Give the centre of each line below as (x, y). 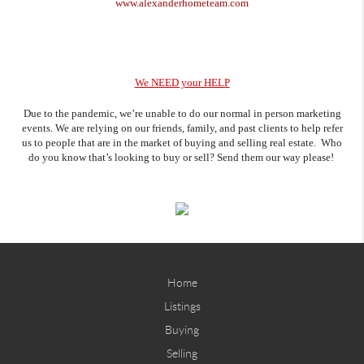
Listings (182, 306)
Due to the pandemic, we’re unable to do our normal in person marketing (182, 114)
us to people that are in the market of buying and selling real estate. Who (182, 143)
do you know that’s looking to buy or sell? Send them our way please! (182, 158)
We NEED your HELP (182, 83)
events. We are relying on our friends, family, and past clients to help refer (182, 128)
